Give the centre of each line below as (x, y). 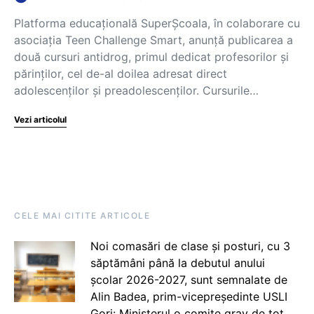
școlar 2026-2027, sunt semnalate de (189, 280)
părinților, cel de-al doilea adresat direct (121, 74)
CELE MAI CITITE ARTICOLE (82, 216)
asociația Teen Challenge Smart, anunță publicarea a (153, 40)
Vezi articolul (40, 120)
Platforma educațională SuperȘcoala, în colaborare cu (157, 23)
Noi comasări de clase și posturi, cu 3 (190, 246)
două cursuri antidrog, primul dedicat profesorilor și (151, 57)
